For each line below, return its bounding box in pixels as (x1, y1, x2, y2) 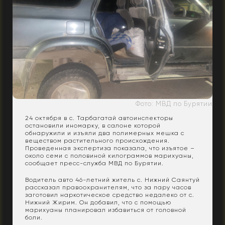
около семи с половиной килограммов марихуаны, (25, 152, 194, 159)
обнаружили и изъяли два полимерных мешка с (25, 129, 184, 137)
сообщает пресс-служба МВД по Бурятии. (25, 159, 164, 167)
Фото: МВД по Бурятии (136, 99, 212, 107)
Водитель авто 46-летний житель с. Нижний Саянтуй (25, 176, 200, 183)
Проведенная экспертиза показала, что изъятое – (25, 144, 195, 152)
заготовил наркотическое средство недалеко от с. (25, 191, 194, 198)
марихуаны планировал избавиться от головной (25, 206, 186, 213)
